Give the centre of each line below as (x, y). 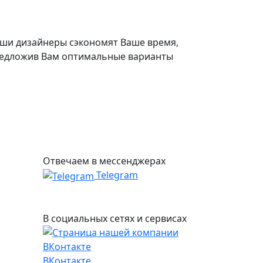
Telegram (116, 175)
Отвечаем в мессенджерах (104, 161)
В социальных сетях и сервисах (115, 219)
